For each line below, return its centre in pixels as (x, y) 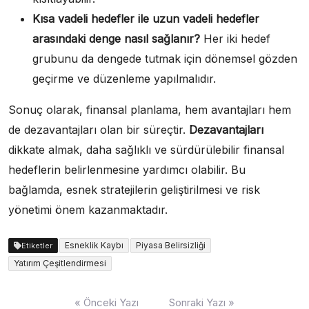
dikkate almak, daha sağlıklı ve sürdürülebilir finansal (146, 149)
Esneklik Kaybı (94, 245)
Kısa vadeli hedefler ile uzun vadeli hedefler (146, 18)
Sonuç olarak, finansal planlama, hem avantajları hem (150, 109)
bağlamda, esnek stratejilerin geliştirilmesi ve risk (134, 189)
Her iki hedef (235, 38)
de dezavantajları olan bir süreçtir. (99, 129)
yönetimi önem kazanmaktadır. (88, 209)
